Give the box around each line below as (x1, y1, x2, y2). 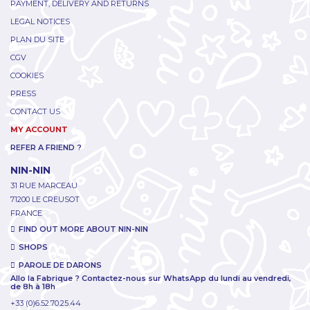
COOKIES (10, 71, 44, 81)
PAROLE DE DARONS (19, 260, 102, 271)
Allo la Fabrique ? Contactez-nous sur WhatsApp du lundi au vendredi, (10, 273, 291, 284)
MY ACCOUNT (10, 125, 68, 135)
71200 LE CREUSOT (10, 194, 80, 205)
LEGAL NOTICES (10, 17, 70, 27)
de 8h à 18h (10, 282, 55, 292)
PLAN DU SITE (10, 35, 64, 45)
